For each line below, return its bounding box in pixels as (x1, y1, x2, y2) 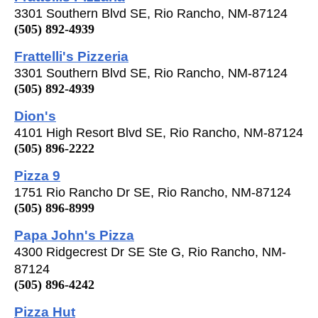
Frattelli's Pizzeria (14, 48, 128, 64)
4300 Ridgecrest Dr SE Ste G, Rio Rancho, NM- (14, 244, 286, 259)
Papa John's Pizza (14, 226, 134, 243)
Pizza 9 (14, 167, 60, 183)
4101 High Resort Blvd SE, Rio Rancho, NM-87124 (14, 125, 303, 140)
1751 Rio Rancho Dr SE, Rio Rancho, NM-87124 (14, 185, 291, 199)
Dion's (14, 107, 56, 124)
